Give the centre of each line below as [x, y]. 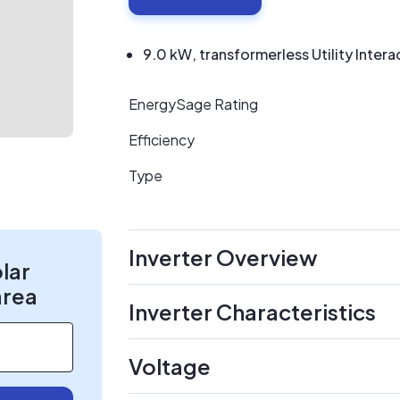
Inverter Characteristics [252, 312]
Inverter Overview [223, 257]
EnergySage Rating [193, 104]
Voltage [170, 366]
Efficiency [162, 140]
